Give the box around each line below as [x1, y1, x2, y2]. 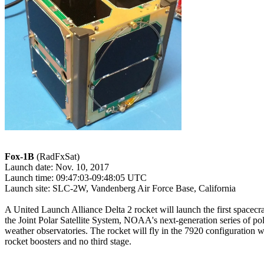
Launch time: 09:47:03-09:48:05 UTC [5, 172, 147, 183]
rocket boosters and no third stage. [5, 236, 131, 246]
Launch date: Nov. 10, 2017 [5, 161, 109, 172]
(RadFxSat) [34, 151, 80, 161]
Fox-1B [5, 151, 34, 161]
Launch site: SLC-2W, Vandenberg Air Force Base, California [5, 183, 236, 193]
